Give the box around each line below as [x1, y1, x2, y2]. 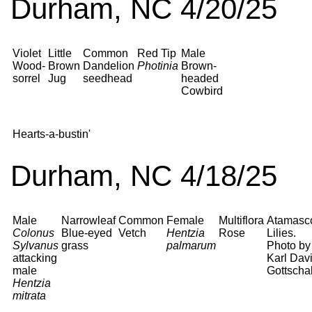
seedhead [83, 72, 132, 84]
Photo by [267, 240, 311, 251]
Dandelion [83, 60, 134, 72]
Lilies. [267, 227, 296, 239]
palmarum [166, 240, 216, 251]
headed [181, 72, 219, 84]
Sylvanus [13, 240, 58, 251]
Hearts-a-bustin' [13, 128, 91, 140]
